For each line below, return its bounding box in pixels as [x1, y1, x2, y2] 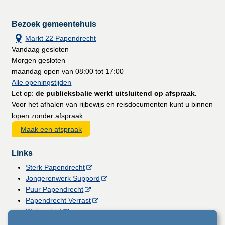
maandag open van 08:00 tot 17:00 [12, 67, 124, 76]
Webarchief [26, 207, 62, 215]
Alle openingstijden [12, 78, 72, 87]
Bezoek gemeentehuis [12, 19, 97, 29]
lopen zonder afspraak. [12, 111, 85, 120]
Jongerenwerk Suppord [26, 174, 100, 182]
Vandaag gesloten [12, 45, 69, 54]
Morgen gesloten [12, 56, 66, 65]
